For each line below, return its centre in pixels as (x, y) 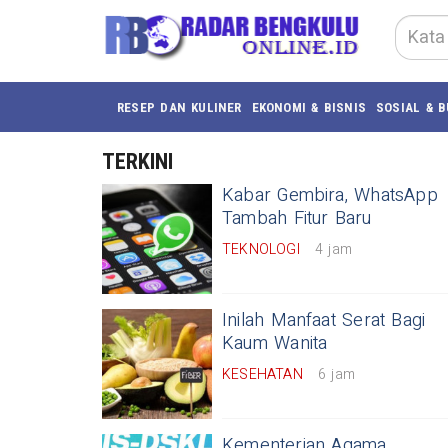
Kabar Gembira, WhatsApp (330, 195)
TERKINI (137, 161)
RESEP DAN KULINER (179, 107)
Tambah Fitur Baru (297, 218)
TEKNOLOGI (261, 249)
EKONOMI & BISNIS (309, 107)
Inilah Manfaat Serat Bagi (324, 320)
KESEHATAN (262, 374)
